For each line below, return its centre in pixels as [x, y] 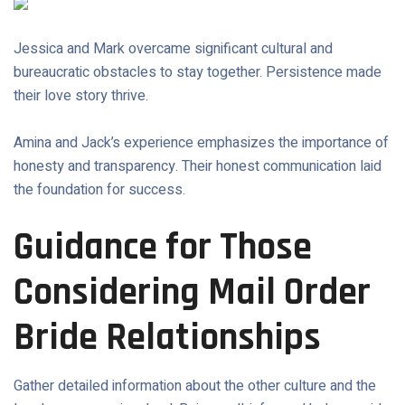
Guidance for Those [163, 248]
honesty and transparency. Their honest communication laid [198, 166]
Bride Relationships [167, 338]
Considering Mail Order [192, 293]
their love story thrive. [81, 96]
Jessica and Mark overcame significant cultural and [173, 49]
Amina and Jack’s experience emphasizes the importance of [201, 143]
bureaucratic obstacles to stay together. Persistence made [198, 72]
